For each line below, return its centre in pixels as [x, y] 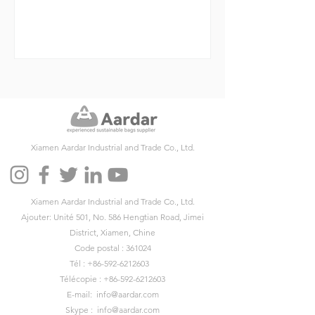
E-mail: [81, 294]
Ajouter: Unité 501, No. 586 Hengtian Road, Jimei [112, 217]
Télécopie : [82, 279]
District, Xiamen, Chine [112, 232]
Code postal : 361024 [112, 248]
